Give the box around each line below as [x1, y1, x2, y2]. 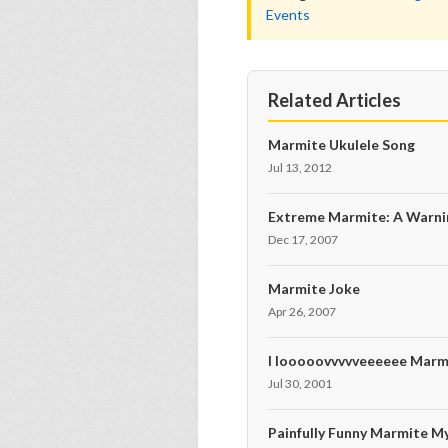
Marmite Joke [268, 280, 360, 297]
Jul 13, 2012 [268, 160, 332, 175]
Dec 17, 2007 [268, 232, 338, 247]
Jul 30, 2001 [268, 376, 332, 391]
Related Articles [268, 89, 401, 111]
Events [266, 6, 310, 23]
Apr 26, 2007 [268, 304, 336, 319]
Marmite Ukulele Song [268, 136, 415, 153]
